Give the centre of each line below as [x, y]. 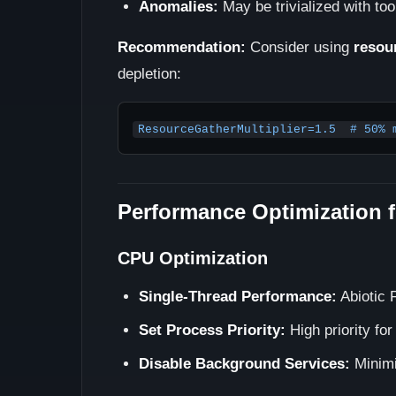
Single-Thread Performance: [238, 297]
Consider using [300, 47]
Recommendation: [182, 47]
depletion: [149, 74]
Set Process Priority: [212, 330]
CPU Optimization [193, 258]
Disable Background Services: [244, 364]
